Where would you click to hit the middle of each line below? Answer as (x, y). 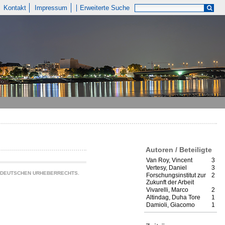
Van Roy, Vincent (169, 160)
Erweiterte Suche (105, 8)
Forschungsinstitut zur (176, 176)
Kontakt (15, 8)
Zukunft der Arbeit (170, 183)
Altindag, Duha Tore (173, 198)
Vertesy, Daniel (166, 168)
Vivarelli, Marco (167, 190)
